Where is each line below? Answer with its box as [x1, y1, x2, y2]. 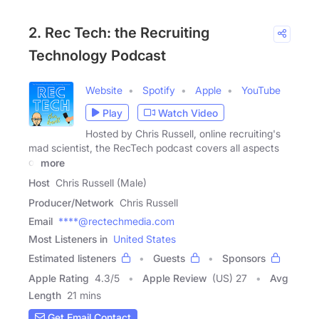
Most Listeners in [28, 232, 108, 245]
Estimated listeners [28, 251, 116, 264]
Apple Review [142, 271, 206, 284]
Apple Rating [28, 271, 89, 284]
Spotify [142, 84, 175, 97]
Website [85, 84, 122, 97]
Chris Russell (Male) [56, 176, 147, 189]
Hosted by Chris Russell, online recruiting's [85, 127, 281, 140]
